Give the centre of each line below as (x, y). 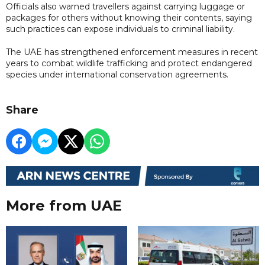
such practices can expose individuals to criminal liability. (120, 29)
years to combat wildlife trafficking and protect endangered (129, 63)
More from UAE (64, 206)
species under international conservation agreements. (117, 74)
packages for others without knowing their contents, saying (129, 17)
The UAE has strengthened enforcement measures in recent (132, 52)
